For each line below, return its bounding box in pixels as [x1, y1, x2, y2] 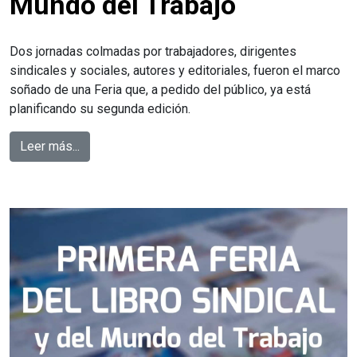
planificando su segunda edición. [10, 101, 190, 117]
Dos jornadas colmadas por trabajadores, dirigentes [10, 44, 296, 60]
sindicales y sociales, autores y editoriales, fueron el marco [10, 63, 340, 79]
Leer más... [20, 139, 80, 155]
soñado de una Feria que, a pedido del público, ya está [10, 82, 311, 98]
